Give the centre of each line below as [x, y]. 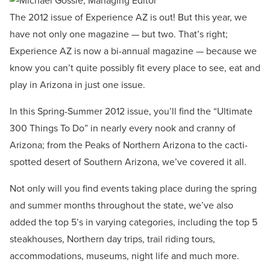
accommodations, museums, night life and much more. [124, 256]
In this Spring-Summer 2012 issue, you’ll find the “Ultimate [131, 111]
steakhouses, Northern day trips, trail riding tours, [112, 239]
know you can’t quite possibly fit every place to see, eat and [135, 68]
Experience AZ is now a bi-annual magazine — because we [133, 51]
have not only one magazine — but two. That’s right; [119, 34]
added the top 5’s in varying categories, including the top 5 [133, 222]
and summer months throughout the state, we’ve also [121, 206]
